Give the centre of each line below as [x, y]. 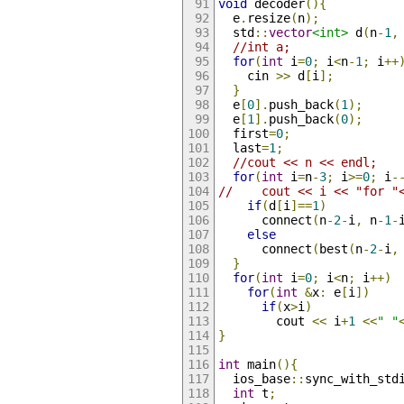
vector [290, 32]
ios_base [254, 378]
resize [268, 18]
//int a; [261, 46]
